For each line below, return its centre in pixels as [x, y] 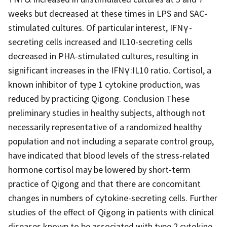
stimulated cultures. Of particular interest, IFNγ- [100, 27]
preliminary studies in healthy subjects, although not [107, 112]
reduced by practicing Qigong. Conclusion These [99, 98]
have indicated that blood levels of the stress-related [109, 155]
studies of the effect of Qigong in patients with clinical [111, 212]
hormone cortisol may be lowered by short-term [99, 169]
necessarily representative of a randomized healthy [105, 127]
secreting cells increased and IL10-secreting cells [100, 42]
